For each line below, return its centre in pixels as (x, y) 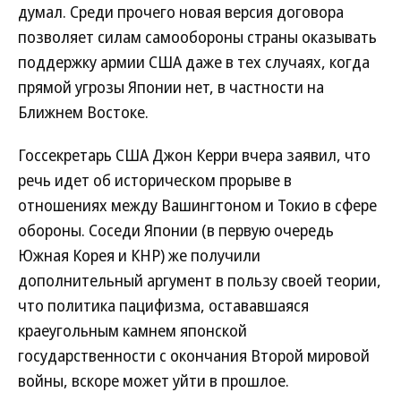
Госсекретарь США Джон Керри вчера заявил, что (194, 154)
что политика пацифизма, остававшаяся (163, 305)
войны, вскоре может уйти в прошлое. (154, 380)
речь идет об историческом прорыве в (155, 179)
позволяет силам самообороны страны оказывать (197, 36)
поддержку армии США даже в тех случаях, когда (194, 61)
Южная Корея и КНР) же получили (139, 255)
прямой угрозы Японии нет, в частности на (171, 86)
